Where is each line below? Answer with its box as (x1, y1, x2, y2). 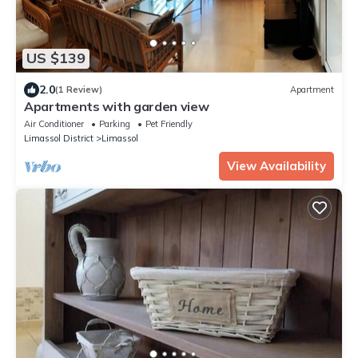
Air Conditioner (24, 117, 84, 129)
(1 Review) (55, 84, 102, 96)
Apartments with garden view (24, 97, 209, 114)
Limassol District (24, 132, 93, 144)
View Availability (227, 157, 326, 173)
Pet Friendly (145, 117, 193, 129)
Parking (99, 117, 130, 129)
